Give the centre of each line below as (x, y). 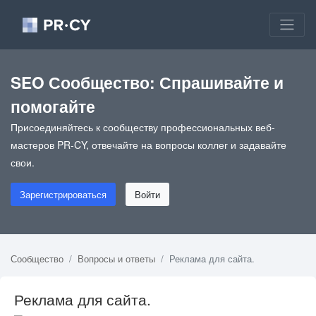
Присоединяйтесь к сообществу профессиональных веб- (143, 127)
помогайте (53, 106)
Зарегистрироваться (63, 194)
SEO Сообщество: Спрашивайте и (147, 82)
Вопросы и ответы (116, 258)
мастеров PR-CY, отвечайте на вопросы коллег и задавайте (148, 144)
